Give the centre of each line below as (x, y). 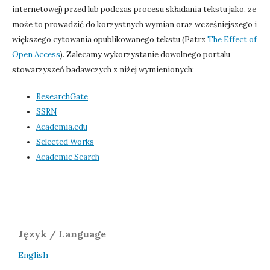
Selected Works (65, 142)
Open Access (36, 54)
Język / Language (62, 234)
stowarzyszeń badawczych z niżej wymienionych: (103, 69)
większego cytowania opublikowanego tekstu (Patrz (110, 39)
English (33, 255)
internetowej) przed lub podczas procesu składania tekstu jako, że (134, 9)
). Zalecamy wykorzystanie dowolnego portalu (145, 54)
